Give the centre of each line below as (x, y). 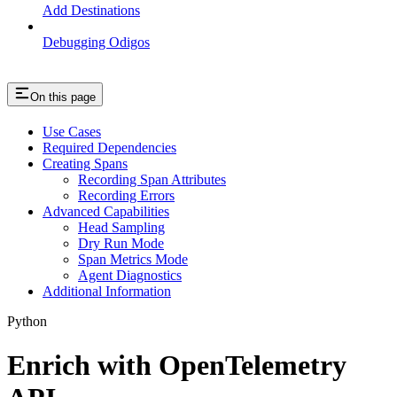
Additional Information (107, 292)
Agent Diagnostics (130, 276)
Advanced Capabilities (106, 212)
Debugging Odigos (96, 43)
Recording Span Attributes (152, 180)
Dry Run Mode (121, 244)
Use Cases (72, 132)
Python (27, 322)
